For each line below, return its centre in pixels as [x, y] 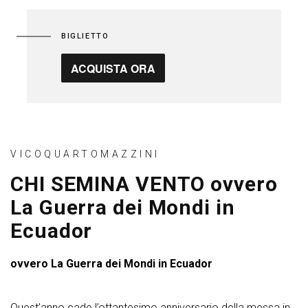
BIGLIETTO [85, 36]
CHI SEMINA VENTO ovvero [144, 184]
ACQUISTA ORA [113, 68]
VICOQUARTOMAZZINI [85, 154]
